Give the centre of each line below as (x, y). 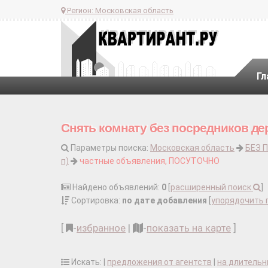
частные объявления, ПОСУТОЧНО (150, 161)
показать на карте (189, 228)
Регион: (80, 10)
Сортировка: (96, 200)
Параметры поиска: (109, 148)
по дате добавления (165, 200)
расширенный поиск (212, 187)
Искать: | (88, 262)
